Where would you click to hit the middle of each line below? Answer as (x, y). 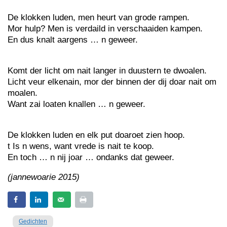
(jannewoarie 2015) (44, 177)
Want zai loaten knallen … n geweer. (77, 104)
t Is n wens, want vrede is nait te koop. (81, 146)
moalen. (23, 93)
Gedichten (33, 221)
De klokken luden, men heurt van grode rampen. (99, 17)
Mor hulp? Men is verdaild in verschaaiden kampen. (105, 29)
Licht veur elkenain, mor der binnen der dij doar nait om (112, 82)
